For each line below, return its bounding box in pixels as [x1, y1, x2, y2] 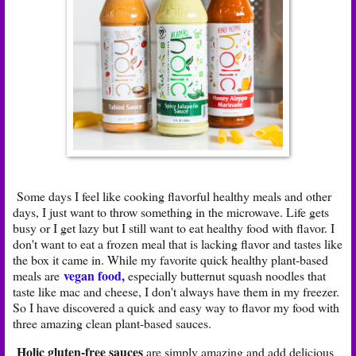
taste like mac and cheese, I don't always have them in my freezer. [13, 282, 339, 300]
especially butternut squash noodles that [125, 266, 326, 284]
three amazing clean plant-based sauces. [13, 314, 211, 331]
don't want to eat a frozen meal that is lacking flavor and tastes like [13, 234, 342, 252]
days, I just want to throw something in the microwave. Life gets [13, 203, 329, 220]
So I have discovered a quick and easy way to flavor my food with [13, 298, 339, 315]
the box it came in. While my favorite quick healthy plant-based [13, 250, 328, 268]
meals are [13, 266, 64, 284]
